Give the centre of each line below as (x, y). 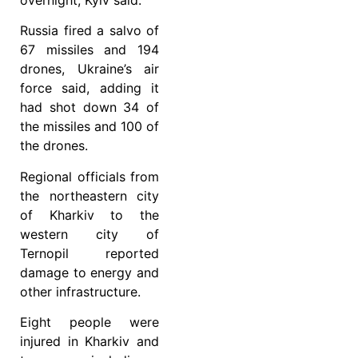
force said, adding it (89, 88)
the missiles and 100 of (89, 127)
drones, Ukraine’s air (89, 69)
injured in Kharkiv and (89, 341)
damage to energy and (89, 272)
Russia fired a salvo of (89, 31)
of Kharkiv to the (89, 215)
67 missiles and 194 (89, 50)
